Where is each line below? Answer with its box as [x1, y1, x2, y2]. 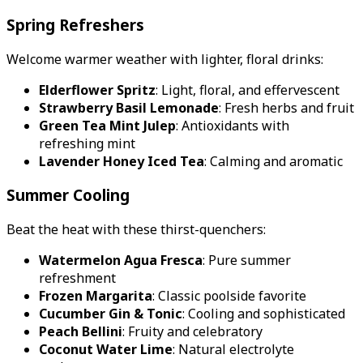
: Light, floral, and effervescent [156, 80, 340, 99]
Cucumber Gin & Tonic [39, 304, 182, 322]
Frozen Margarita [39, 286, 152, 305]
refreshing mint [39, 134, 135, 152]
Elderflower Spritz [39, 80, 156, 99]
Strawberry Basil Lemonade [39, 98, 219, 117]
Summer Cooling [6, 185, 130, 206]
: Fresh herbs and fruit [219, 98, 354, 117]
